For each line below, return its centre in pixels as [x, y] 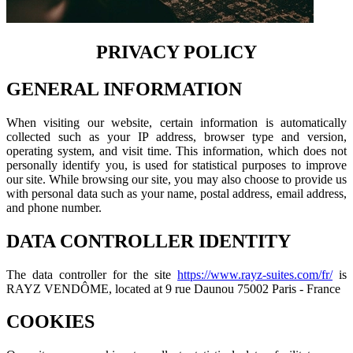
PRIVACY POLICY [176, 52]
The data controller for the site [92, 274]
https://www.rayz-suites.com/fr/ [255, 274]
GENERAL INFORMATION [124, 89]
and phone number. [54, 207]
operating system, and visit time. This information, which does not [176, 150]
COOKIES [50, 322]
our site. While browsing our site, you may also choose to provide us [176, 179]
